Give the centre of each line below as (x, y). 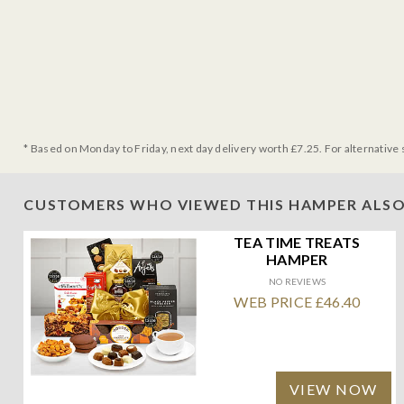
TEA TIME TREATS (297, 242)
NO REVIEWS (297, 281)
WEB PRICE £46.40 (297, 301)
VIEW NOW (333, 389)
